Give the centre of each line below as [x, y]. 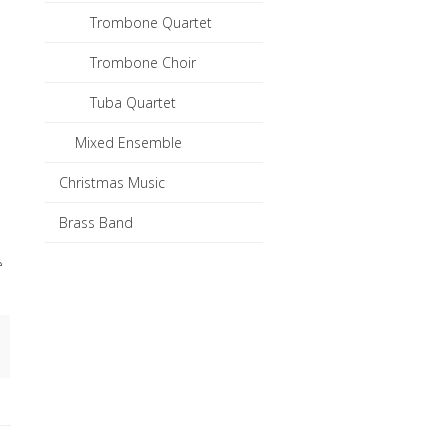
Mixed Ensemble [129, 142]
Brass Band [96, 222]
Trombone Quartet [151, 22]
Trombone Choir [143, 62]
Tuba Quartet [133, 102]
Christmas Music [112, 182]
